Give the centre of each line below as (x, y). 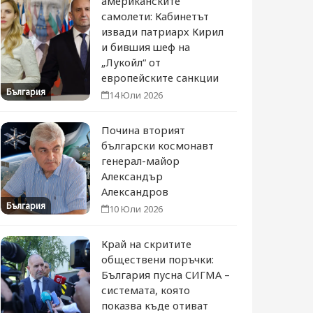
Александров (135, 191)
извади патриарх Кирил (163, 31)
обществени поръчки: (158, 259)
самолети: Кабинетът (155, 16)
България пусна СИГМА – (166, 275)
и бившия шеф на (146, 47)
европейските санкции (160, 78)
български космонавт (158, 145)
